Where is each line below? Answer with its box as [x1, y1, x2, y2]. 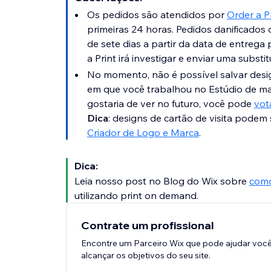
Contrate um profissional [80, 218, 214, 233]
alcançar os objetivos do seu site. [80, 250, 211, 261]
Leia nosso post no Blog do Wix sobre [74, 175, 249, 188]
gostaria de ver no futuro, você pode [87, 97, 254, 110]
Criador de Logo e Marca [87, 126, 199, 139]
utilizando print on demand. [74, 189, 198, 202]
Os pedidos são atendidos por [87, 8, 227, 21]
